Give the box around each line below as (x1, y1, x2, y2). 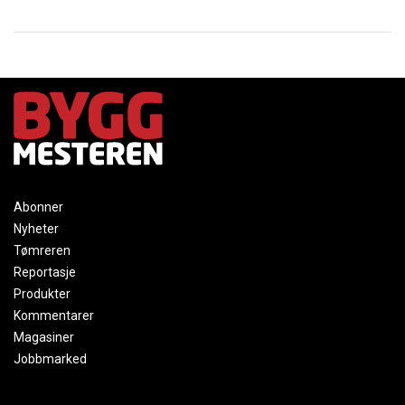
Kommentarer (14, 307, 94, 323)
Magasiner (14, 329, 74, 344)
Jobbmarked (14, 351, 87, 366)
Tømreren (14, 242, 71, 258)
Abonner (14, 199, 63, 214)
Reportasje (14, 264, 76, 279)
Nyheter (14, 221, 59, 236)
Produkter (14, 286, 71, 301)
